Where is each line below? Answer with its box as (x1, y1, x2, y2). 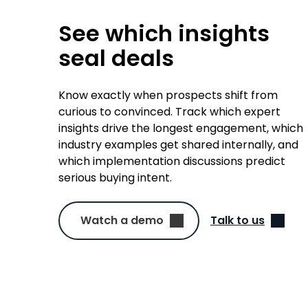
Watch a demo (80, 212, 164, 228)
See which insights (58, 17, 270, 49)
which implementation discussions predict (58, 153, 286, 169)
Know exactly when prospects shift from (58, 87, 278, 103)
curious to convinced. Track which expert (58, 103, 281, 120)
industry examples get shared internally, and (58, 136, 299, 153)
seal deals (58, 42, 175, 74)
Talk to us (210, 212, 265, 229)
